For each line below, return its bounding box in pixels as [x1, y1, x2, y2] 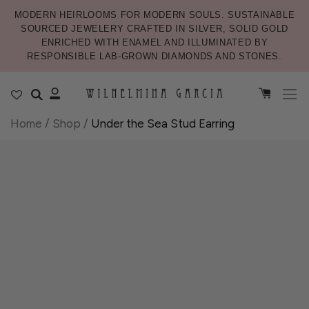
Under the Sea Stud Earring [91, 117, 235, 130]
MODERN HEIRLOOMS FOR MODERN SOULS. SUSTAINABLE [14, 10, 295, 20]
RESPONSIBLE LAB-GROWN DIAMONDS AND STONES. [27, 51, 282, 61]
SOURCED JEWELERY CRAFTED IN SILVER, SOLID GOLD [21, 23, 288, 34]
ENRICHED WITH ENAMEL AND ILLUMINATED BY [41, 37, 268, 48]
